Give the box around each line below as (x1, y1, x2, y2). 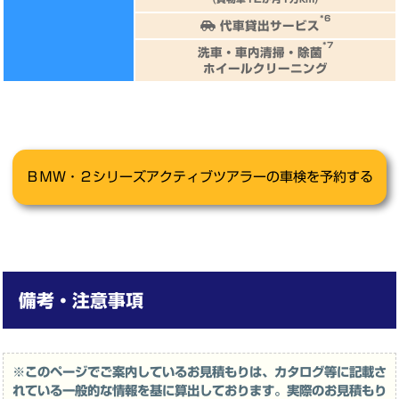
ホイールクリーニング (203, 61, 328, 75)
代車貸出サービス (216, 19, 320, 32)
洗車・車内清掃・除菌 (198, 45, 322, 59)
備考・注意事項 (18, 291, 143, 309)
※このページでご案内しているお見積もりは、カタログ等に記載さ (12, 365, 387, 379)
